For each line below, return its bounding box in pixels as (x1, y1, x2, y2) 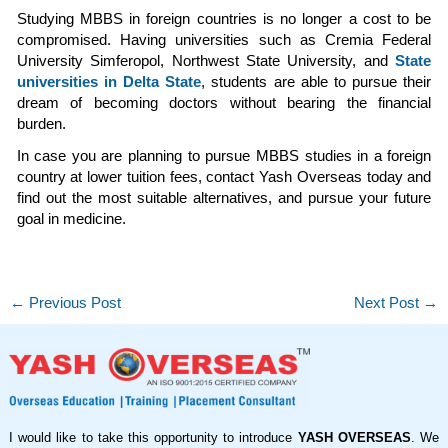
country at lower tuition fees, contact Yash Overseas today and (16, 168, 432, 185)
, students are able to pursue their (201, 73, 432, 90)
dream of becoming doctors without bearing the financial (16, 94, 432, 111)
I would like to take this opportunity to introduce (8, 429, 298, 445)
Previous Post (24, 295, 121, 312)
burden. (16, 115, 66, 132)
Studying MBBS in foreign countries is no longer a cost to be (16, 10, 432, 27)
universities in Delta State (16, 73, 202, 90)
